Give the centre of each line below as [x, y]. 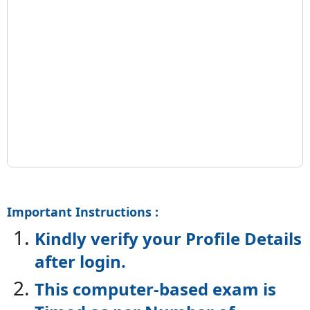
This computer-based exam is [155, 289]
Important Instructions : [83, 212]
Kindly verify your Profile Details [168, 239]
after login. [80, 262]
